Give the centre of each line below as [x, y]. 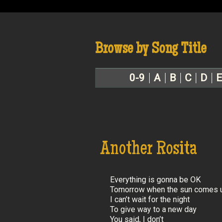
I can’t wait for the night [150, 200]
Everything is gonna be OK [155, 180]
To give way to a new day [153, 210]
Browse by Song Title [151, 50]
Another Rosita [149, 150]
